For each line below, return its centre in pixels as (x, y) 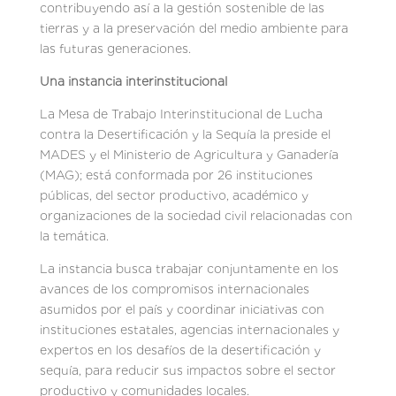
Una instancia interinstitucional (133, 81)
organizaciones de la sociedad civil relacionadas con (196, 215)
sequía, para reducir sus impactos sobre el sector (187, 370)
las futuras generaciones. (115, 48)
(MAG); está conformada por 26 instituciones (176, 175)
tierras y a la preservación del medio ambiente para (194, 28)
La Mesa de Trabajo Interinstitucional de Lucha (181, 114)
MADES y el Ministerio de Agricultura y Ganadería (189, 154)
